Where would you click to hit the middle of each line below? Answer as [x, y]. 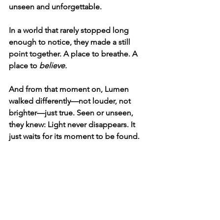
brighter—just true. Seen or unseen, [72, 113]
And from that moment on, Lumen [70, 89]
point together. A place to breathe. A [74, 54]
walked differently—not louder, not [71, 101]
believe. [53, 66]
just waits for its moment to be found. [74, 136]
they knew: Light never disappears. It [73, 124]
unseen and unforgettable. [55, 7]
